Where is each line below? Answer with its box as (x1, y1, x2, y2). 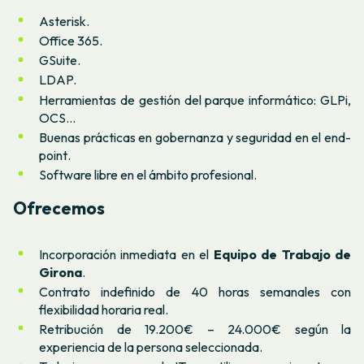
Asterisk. (39, 12, 89, 29)
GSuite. (39, 52, 80, 69)
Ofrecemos (13, 197, 105, 219)
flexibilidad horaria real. (39, 301, 168, 318)
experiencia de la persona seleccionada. (39, 339, 262, 356)
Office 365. (39, 32, 102, 50)
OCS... (39, 109, 76, 126)
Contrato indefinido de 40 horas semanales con (39, 283, 351, 300)
